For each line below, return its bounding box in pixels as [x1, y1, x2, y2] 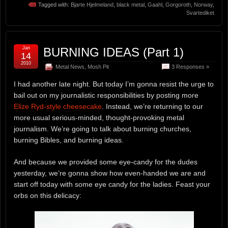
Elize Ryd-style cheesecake [14, 102, 102, 110]
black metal [117, 1, 145, 8]
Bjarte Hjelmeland [71, 1, 113, 8]
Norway [194, 1, 213, 8]
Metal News [55, 63, 84, 70]
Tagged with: [38, 1, 71, 8]
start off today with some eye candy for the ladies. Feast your [14, 180, 210, 188]
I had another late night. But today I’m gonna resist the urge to [14, 79, 214, 88]
